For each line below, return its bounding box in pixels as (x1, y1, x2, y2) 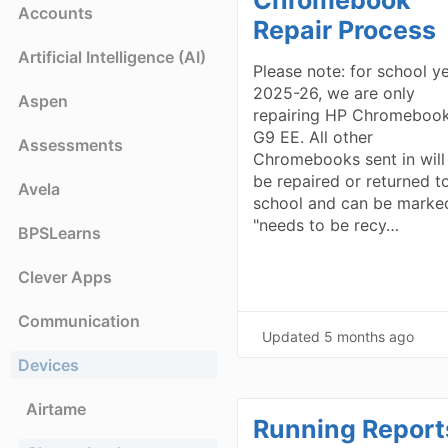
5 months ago (324, 327, 415, 345)
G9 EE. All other (253, 126, 374, 147)
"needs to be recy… (253, 214, 400, 235)
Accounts (18, 2, 93, 23)
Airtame (26, 398, 86, 419)
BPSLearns (18, 222, 101, 243)
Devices (18, 354, 79, 375)
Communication (18, 310, 140, 331)
